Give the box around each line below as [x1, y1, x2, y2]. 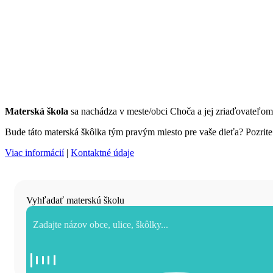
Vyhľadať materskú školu [26, 194, 124, 205]
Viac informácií [5, 147, 64, 158]
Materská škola [5, 105, 68, 116]
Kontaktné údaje [71, 147, 134, 158]
